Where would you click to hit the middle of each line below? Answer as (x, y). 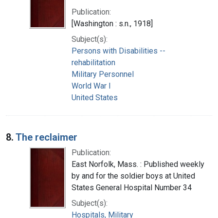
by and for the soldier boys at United (133, 176)
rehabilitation (93, 62)
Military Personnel (103, 74)
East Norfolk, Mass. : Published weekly (138, 164)
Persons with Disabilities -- (118, 51)
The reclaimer (46, 137)
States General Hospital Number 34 (132, 187)
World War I (91, 86)
